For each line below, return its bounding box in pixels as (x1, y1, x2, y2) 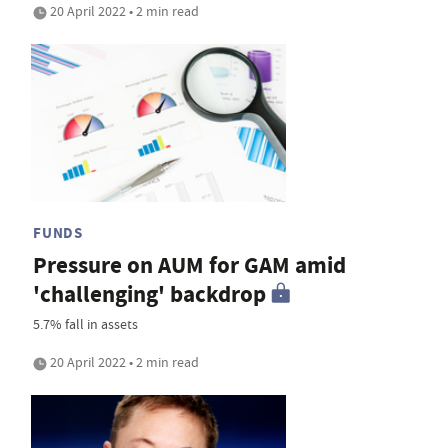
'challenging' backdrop (33, 278, 266, 310)
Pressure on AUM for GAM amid (33, 249, 346, 281)
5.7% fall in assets (33, 314, 138, 333)
